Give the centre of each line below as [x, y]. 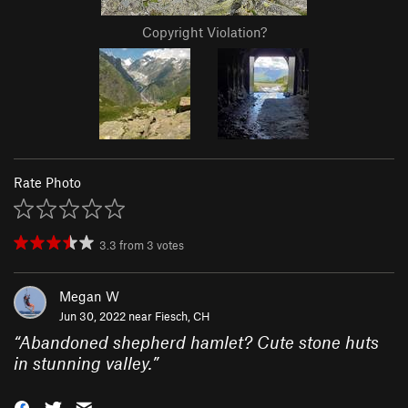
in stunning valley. [83, 363]
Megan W [89, 296]
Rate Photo [47, 183]
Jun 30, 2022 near [107, 316]
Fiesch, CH [183, 316]
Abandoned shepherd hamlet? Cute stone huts [199, 342]
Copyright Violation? [204, 32]
